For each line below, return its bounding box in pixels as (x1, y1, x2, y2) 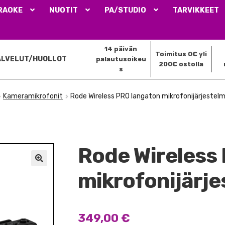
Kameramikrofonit (3, 92, 63, 101)
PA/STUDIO (104, 6, 147, 15)
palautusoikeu (95, 55, 146, 63)
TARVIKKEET (173, 6, 219, 15)
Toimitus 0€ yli (155, 50, 207, 58)
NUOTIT (49, 6, 78, 15)
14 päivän (104, 45, 138, 53)
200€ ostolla (159, 60, 204, 68)
